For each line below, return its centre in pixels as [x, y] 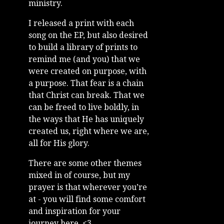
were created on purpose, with [87, 71]
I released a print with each [81, 23]
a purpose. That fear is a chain [86, 83]
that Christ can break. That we [86, 95]
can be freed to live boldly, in [84, 107]
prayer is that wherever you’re [88, 187]
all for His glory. [59, 143]
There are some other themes [85, 163]
